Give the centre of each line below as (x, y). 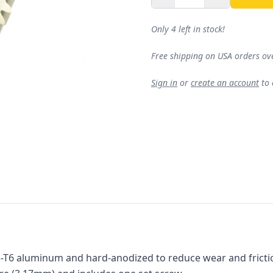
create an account (225, 83)
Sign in (164, 83)
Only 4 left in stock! (188, 29)
